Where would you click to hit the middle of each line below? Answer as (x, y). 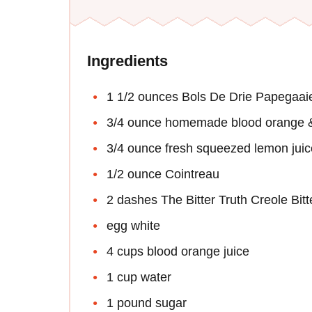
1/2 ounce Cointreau (163, 174)
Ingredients (127, 61)
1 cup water (139, 277)
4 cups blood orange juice (178, 251)
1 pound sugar (147, 303)
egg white (133, 225)
